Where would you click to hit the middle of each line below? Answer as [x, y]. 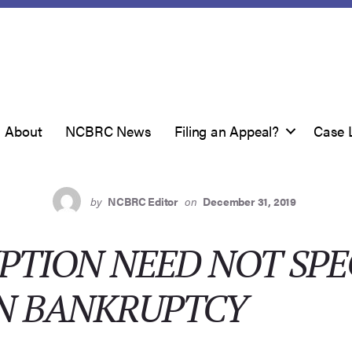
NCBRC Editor [143, 201]
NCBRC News [108, 131]
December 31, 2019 [249, 201]
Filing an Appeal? [227, 131]
